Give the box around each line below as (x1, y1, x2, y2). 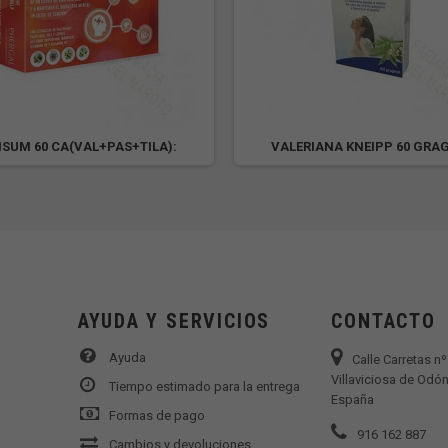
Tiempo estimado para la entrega (108, 379, 300, 394)
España (331, 392, 375, 407)
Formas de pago (108, 408, 205, 423)
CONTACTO (331, 309, 436, 333)
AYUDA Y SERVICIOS (77, 309, 271, 333)
